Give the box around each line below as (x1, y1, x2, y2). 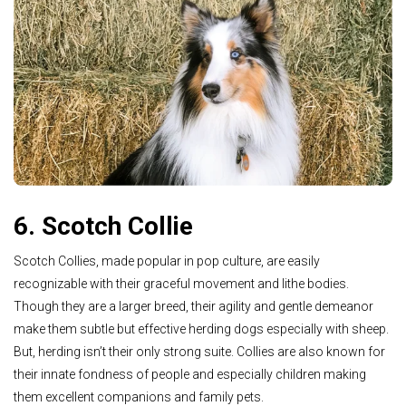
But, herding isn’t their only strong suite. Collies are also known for (14, 343, 385, 359)
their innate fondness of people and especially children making (14, 366, 366, 382)
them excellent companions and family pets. (14, 389, 264, 404)
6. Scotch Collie (14, 211, 193, 241)
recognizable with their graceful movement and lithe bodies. (14, 275, 349, 291)
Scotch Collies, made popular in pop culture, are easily (14, 253, 320, 268)
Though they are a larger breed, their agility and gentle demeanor (14, 298, 373, 314)
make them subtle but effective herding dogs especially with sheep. (14, 321, 389, 336)
